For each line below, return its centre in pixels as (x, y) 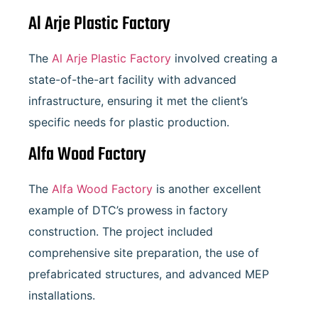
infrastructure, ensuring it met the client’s (138, 101)
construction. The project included (121, 231)
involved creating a (224, 59)
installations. (62, 295)
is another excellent (207, 188)
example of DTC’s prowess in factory (128, 210)
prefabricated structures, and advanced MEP (149, 274)
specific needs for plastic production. (129, 122)
